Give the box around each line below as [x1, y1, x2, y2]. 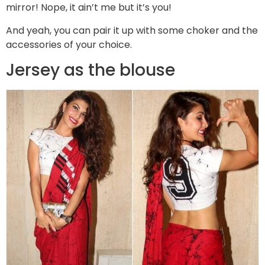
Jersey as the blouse [6, 59, 175, 82]
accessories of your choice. [6, 37, 132, 51]
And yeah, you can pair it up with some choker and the [6, 23, 258, 37]
